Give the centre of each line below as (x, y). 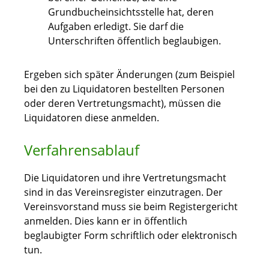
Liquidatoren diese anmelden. (92, 118)
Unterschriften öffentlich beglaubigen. (134, 41)
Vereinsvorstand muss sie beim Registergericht (131, 207)
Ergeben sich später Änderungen (98, 75)
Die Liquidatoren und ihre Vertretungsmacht (125, 178)
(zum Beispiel (204, 75)
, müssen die (192, 104)
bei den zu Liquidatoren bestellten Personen (124, 89)
